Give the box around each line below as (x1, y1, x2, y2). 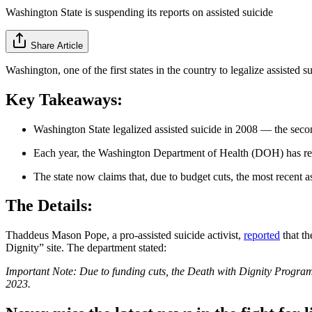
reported (244, 229, 280, 242)
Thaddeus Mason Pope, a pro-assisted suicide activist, (6, 229, 244, 242)
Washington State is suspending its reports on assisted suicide (6, 6, 273, 18)
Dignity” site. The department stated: (6, 242, 166, 254)
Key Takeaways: (6, 90, 123, 109)
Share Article (31, 40, 83, 51)
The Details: (6, 196, 93, 215)
